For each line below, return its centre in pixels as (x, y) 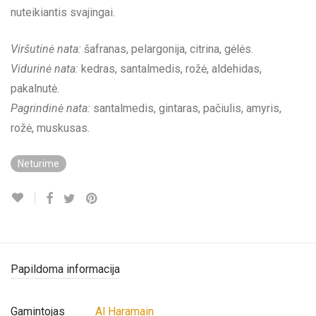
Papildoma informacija (65, 269)
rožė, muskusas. (50, 128)
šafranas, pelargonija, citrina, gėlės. (167, 49)
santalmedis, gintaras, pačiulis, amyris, (186, 108)
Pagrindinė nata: (50, 108)
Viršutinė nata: (46, 49)
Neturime (38, 163)
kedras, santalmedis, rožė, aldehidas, (170, 68)
